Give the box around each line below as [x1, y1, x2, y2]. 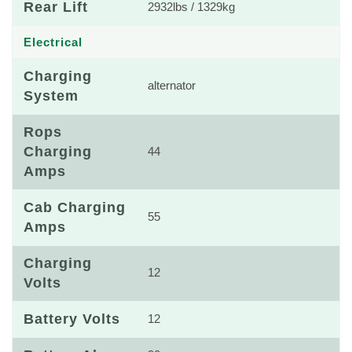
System [24, 88, 79, 104]
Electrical [24, 35, 82, 49]
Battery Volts [24, 311, 120, 327]
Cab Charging [24, 200, 126, 215]
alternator [148, 79, 196, 92]
